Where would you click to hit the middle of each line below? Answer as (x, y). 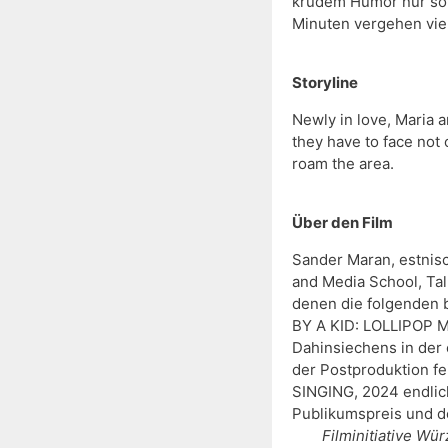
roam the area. (343, 164)
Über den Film (342, 223)
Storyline (325, 83)
